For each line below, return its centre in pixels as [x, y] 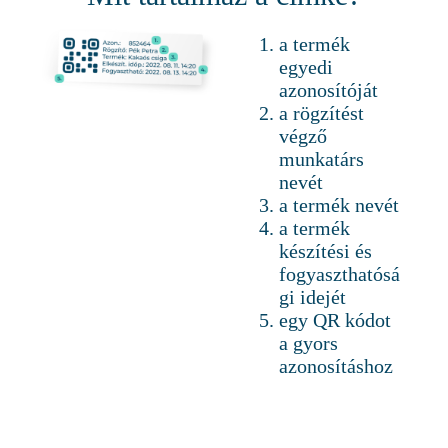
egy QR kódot [334, 320]
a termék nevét [338, 205]
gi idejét [312, 297]
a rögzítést [321, 113]
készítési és [325, 251]
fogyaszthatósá [339, 274]
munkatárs [321, 159]
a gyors [308, 343]
